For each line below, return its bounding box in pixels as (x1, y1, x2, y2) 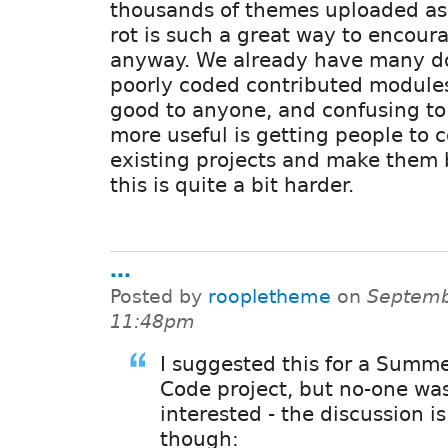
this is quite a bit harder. (110, 172, 354, 197)
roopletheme (208, 285, 331, 307)
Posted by (110, 285, 208, 307)
